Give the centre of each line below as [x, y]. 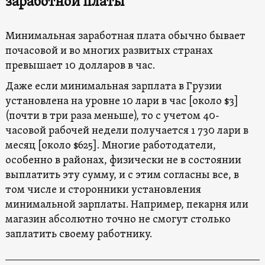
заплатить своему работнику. [78, 235]
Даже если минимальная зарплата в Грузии [113, 87]
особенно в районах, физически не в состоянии [123, 161]
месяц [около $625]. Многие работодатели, [110, 146]
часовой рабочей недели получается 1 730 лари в [127, 131]
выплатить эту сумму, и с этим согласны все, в [122, 176]
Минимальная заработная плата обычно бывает [125, 37]
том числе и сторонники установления [103, 190]
